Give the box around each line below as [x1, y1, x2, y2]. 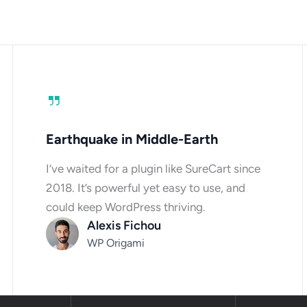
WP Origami [87, 236, 145, 249]
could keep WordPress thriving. [46, 199, 206, 214]
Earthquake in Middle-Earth [46, 130, 219, 147]
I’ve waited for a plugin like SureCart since [46, 161, 261, 175]
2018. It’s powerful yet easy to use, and [46, 180, 246, 195]
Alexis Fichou [87, 217, 162, 233]
